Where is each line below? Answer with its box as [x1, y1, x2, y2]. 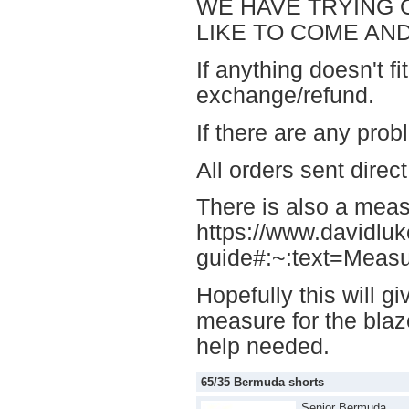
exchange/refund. [196, 82, 374, 108]
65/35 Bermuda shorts [201, 374, 324, 389]
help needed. [196, 334, 330, 360]
